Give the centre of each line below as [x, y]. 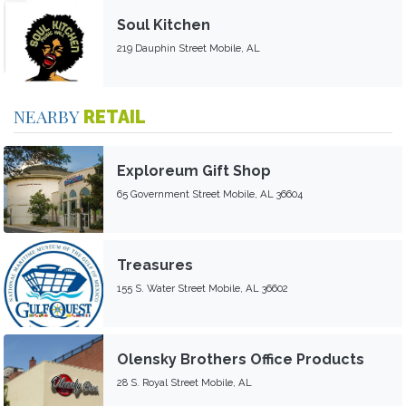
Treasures [155, 265]
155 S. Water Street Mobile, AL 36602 [203, 288]
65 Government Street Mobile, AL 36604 [210, 193]
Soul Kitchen [164, 24]
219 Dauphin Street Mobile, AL [188, 48]
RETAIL [115, 117]
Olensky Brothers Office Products [241, 359]
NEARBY [48, 116]
